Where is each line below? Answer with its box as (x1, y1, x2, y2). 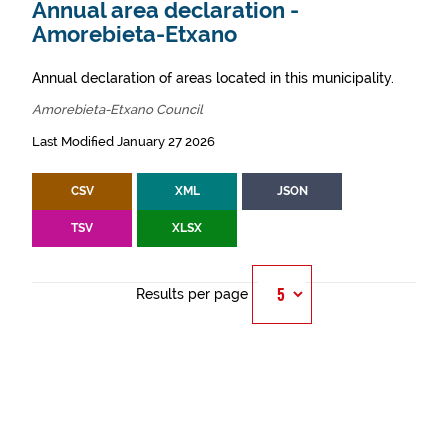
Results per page (136, 286, 248, 302)
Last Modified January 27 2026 (32, 134, 215, 149)
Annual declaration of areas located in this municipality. (32, 70, 394, 86)
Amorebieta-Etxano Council (32, 102, 203, 117)
